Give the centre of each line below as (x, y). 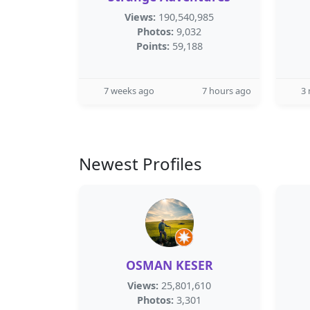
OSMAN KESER (169, 265)
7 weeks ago (129, 91)
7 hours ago (227, 91)
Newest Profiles (140, 164)
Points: (153, 46)
